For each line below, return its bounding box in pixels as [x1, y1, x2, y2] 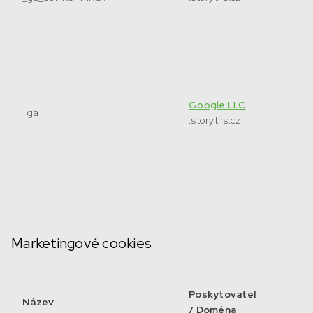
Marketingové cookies [11, 234, 152, 252]
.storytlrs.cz [189, 114, 241, 126]
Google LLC [189, 99, 246, 111]
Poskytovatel [189, 288, 256, 300]
